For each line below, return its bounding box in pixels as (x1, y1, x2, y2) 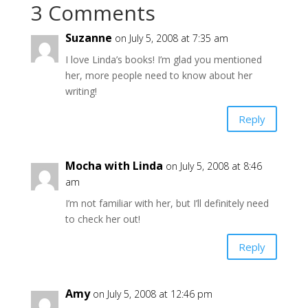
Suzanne (65, 30, 112, 46)
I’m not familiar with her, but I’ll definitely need (65, 197, 269, 210)
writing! (65, 85, 97, 98)
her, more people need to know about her (65, 69, 252, 82)
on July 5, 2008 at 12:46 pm (92, 287, 212, 301)
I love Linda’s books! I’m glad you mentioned (65, 53, 262, 67)
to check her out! (65, 212, 140, 226)
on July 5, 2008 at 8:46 (165, 159, 262, 173)
